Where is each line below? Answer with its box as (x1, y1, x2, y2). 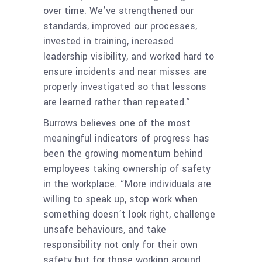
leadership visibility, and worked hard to (43, 50, 214, 64)
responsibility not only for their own (43, 238, 198, 252)
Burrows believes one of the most (43, 116, 191, 130)
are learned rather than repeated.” (43, 95, 191, 109)
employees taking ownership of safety (43, 162, 211, 176)
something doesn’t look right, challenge (43, 208, 215, 222)
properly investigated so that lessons (43, 80, 206, 94)
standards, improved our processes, (43, 19, 197, 33)
